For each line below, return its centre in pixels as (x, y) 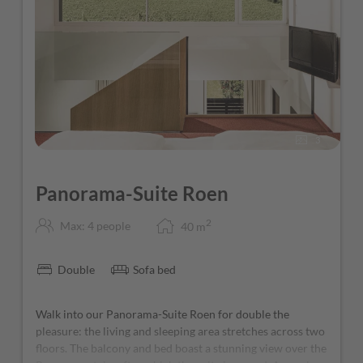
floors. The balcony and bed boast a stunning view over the (181, 348)
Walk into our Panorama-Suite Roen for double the (162, 314)
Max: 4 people (95, 225)
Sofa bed (154, 270)
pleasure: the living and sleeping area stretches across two (180, 331)
